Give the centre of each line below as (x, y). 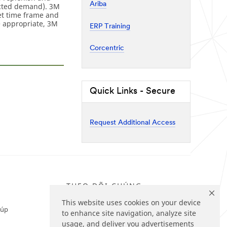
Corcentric (107, 48)
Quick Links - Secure (133, 91)
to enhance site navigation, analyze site (129, 213)
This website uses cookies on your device (131, 203)
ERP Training (110, 26)
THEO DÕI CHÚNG (104, 185)
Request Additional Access (133, 123)
